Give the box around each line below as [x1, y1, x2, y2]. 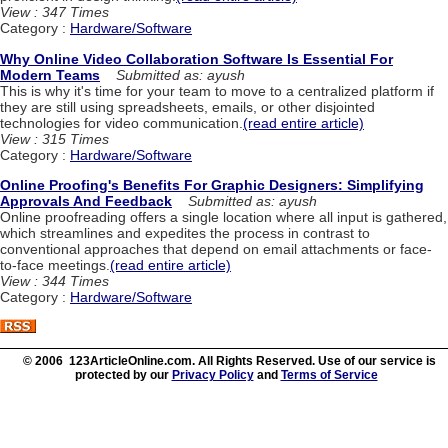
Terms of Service [280, 368, 378, 383]
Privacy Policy [171, 368, 254, 383]
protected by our [74, 368, 172, 383]
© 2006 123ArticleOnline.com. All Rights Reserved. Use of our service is [22, 354, 436, 369]
